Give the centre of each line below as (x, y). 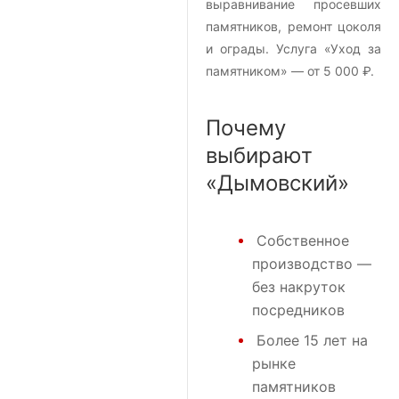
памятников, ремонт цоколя (293, 27)
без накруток (299, 287)
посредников (298, 310)
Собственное (303, 241)
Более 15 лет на (312, 341)
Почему (246, 128)
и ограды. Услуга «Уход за (293, 49)
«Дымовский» (277, 183)
